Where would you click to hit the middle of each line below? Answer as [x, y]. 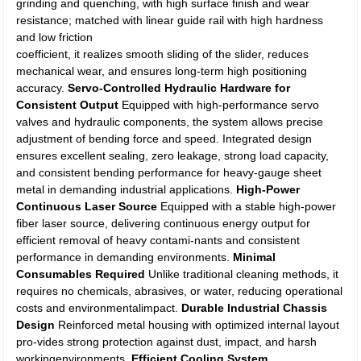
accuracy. [42, 88]
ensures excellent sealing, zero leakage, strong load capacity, [173, 156]
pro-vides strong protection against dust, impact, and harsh [167, 342]
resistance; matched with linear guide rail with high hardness [170, 20]
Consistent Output [68, 105]
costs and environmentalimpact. [99, 308]
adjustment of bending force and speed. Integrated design [164, 139]
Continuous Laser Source [87, 206]
